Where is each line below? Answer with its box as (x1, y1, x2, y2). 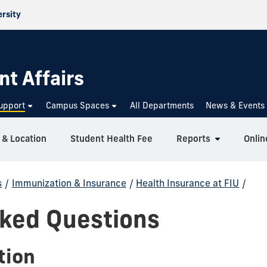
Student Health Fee (70, 133, 153, 144)
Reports (176, 133, 210, 144)
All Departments (130, 100, 194, 111)
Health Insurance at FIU (136, 177, 240, 189)
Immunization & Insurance (11, 177, 126, 189)
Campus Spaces (46, 100, 110, 111)
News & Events (206, 100, 265, 111)
